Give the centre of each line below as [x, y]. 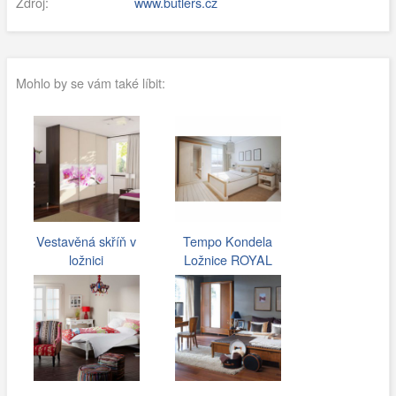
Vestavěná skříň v [87, 241]
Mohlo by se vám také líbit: [90, 82]
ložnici [87, 260]
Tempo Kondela [228, 241]
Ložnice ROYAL [228, 260]
